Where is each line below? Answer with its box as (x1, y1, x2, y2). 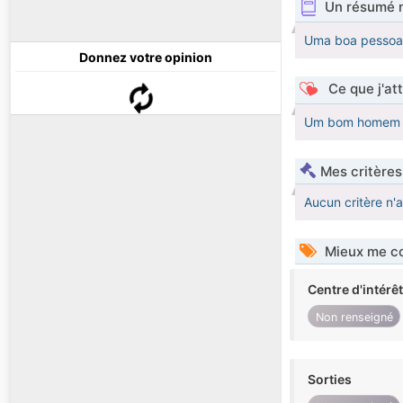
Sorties (308, 372, 352, 388)
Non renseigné (315, 309, 393, 324)
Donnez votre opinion (79, 49, 212, 66)
